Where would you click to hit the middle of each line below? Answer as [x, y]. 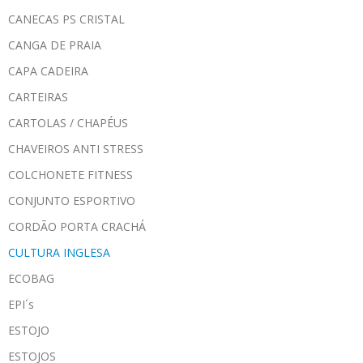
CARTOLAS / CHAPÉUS [68, 122]
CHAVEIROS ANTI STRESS [76, 148]
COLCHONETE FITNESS [70, 174]
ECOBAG [31, 278]
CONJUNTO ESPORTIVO [72, 200]
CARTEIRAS [38, 96]
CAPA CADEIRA [48, 70]
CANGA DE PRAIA [55, 45]
